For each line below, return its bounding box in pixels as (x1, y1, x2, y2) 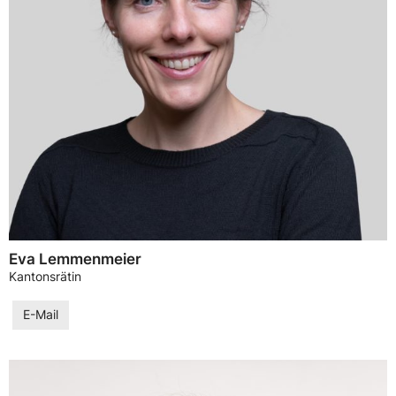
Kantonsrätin (9, 270, 81, 285)
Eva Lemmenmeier (9, 250, 141, 269)
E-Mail (23, 307, 58, 322)
